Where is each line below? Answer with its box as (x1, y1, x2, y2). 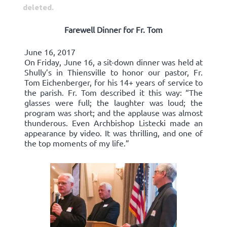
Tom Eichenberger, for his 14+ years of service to (24, 77, 203, 87)
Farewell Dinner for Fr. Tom (64, 24, 163, 34)
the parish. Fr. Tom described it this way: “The (24, 87, 203, 97)
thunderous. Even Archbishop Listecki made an (24, 117, 203, 128)
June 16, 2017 (24, 46, 75, 57)
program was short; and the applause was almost (24, 107, 203, 118)
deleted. (22, 2, 54, 12)
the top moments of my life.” (24, 137, 129, 148)
